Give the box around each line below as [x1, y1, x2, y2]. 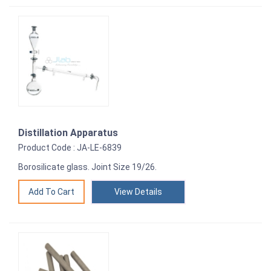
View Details [114, 187, 162, 197]
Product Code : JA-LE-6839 [18, 143, 122, 153]
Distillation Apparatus [18, 127, 118, 139]
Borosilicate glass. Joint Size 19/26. [18, 162, 157, 172]
